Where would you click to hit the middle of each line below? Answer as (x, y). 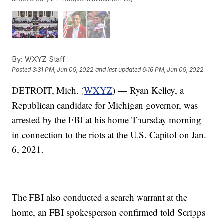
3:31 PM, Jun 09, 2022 (63, 70)
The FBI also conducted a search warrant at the (100, 197)
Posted (22, 70)
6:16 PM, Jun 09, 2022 (173, 70)
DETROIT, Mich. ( (48, 90)
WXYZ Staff (44, 59)
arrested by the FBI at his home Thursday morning (107, 119)
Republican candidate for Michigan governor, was (105, 105)
